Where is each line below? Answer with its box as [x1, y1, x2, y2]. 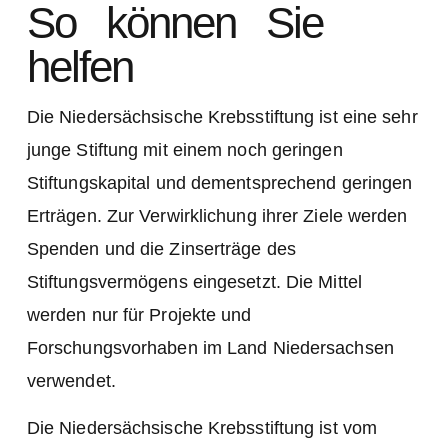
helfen [26, 41, 133, 91]
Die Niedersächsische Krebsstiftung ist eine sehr [26, 106, 418, 127]
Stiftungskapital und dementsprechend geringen [26, 172, 413, 193]
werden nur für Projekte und [26, 304, 252, 325]
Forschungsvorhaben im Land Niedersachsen [26, 337, 394, 358]
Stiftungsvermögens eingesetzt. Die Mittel [26, 271, 362, 292]
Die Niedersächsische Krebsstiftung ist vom [26, 417, 378, 438]
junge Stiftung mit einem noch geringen [26, 139, 343, 160]
